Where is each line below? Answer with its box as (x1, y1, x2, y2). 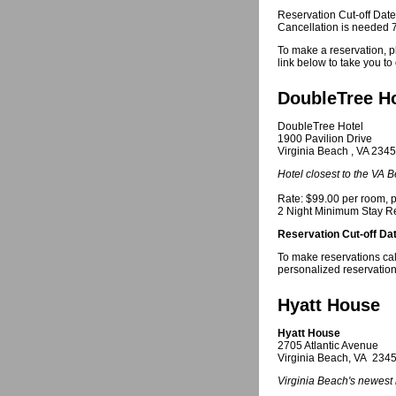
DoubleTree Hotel (278, 120, 363, 133)
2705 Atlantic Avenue (278, 339, 378, 352)
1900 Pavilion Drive (278, 133, 372, 145)
